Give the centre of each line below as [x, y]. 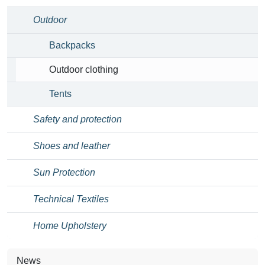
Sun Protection [64, 172]
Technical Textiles [71, 199]
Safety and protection [77, 119]
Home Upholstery [70, 225]
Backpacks [72, 45]
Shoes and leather [72, 146]
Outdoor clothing [84, 69]
